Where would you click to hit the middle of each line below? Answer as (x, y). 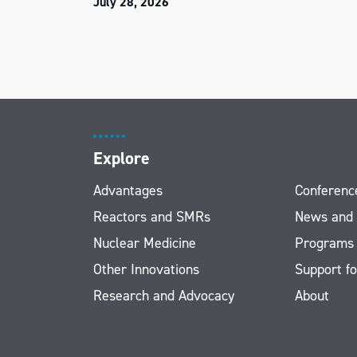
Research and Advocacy (164, 296)
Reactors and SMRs (152, 217)
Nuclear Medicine (145, 243)
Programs (324, 243)
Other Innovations (146, 269)
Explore (122, 158)
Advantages (128, 190)
